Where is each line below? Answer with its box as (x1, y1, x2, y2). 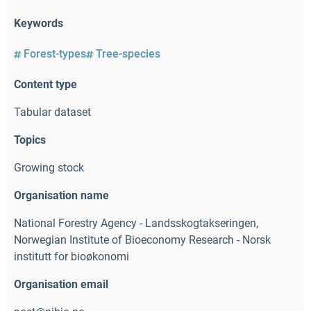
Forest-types (24, 47, 87, 60)
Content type (14, 77, 77, 91)
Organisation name (14, 188, 109, 202)
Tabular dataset (14, 105, 91, 119)
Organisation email (14, 277, 108, 291)
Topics (14, 133, 46, 146)
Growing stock (14, 160, 84, 174)
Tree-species (96, 47, 161, 60)
